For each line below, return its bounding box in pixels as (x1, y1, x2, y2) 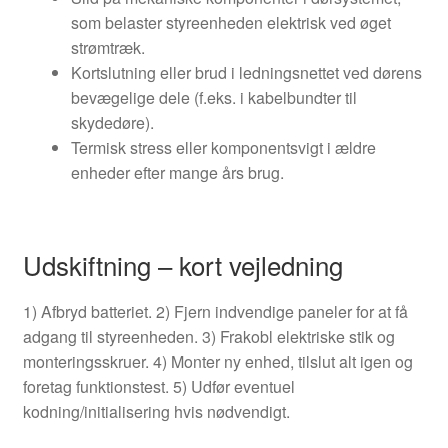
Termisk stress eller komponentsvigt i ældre (70, 135, 376, 159)
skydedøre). (70, 110, 154, 134)
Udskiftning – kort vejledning (22, 246, 343, 284)
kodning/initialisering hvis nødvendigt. (22, 400, 290, 424)
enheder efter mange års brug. (70, 160, 284, 184)
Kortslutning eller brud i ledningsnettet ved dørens (70, 60, 422, 84)
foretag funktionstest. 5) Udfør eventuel (22, 375, 295, 399)
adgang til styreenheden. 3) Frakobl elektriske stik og (22, 325, 395, 349)
